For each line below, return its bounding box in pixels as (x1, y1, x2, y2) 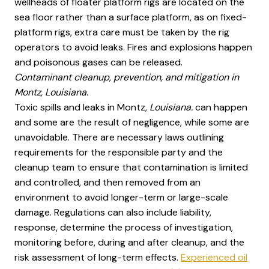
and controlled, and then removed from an (14, 176, 201, 189)
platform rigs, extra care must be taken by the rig (14, 26, 229, 38)
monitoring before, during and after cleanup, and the (14, 236, 244, 249)
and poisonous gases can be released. (14, 56, 183, 68)
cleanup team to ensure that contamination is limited (14, 161, 248, 174)
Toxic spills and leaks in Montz (14, 101, 145, 113)
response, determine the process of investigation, (14, 221, 233, 234)
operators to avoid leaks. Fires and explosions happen (14, 41, 252, 53)
